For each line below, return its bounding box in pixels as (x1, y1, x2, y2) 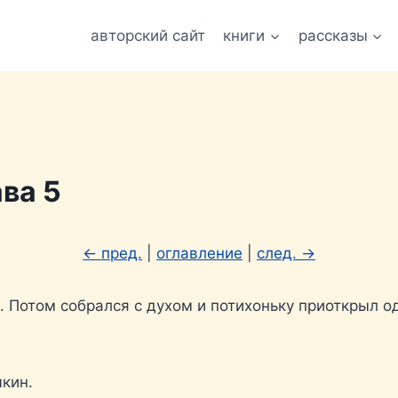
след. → (257, 244, 315, 262)
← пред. (83, 244, 142, 262)
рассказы (298, 26, 368, 44)
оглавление (156, 244, 243, 262)
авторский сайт (90, 26, 205, 44)
